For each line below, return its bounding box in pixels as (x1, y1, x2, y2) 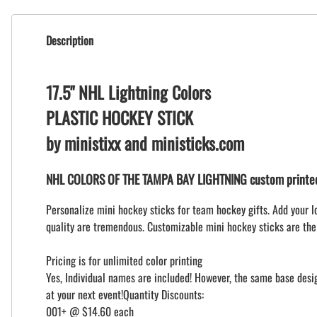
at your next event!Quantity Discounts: (46, 286, 204, 304)
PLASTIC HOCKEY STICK (46, 105, 193, 131)
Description (46, 31, 93, 49)
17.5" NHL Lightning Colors (46, 79, 211, 105)
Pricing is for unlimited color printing (46, 252, 202, 270)
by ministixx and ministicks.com (46, 130, 244, 156)
